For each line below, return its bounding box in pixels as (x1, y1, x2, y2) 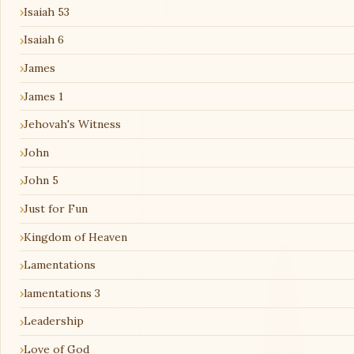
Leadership (24, 314, 84, 329)
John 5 (24, 173, 58, 188)
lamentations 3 (24, 285, 100, 300)
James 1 (24, 88, 63, 104)
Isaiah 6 (24, 32, 64, 47)
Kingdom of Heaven (24, 229, 127, 244)
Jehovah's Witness (24, 117, 121, 132)
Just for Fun (24, 201, 88, 216)
